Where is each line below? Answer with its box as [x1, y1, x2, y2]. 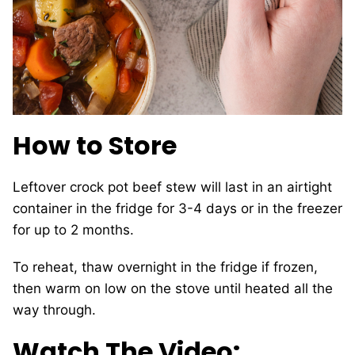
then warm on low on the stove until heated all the [13, 281, 333, 296]
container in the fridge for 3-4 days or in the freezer [13, 200, 342, 216]
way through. [13, 302, 96, 318]
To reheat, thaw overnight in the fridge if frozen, [13, 259, 318, 275]
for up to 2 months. [13, 222, 134, 238]
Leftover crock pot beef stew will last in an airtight [13, 179, 332, 195]
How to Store [13, 128, 177, 163]
